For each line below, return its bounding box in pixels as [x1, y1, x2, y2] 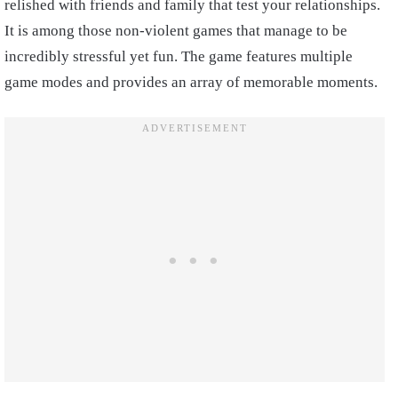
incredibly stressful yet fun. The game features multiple [4, 48, 353, 65]
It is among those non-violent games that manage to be [4, 22, 347, 39]
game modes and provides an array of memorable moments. [4, 74, 378, 91]
